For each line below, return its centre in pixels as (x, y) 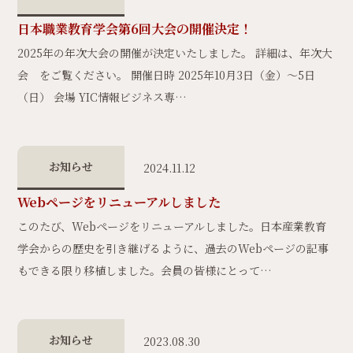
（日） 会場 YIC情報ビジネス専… (102, 97)
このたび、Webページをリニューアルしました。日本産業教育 (172, 226)
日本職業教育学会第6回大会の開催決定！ (135, 29)
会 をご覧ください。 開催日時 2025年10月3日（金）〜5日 (167, 75)
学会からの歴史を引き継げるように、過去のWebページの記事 (173, 248)
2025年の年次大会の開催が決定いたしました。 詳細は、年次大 (175, 53)
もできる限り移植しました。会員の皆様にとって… (145, 270)
